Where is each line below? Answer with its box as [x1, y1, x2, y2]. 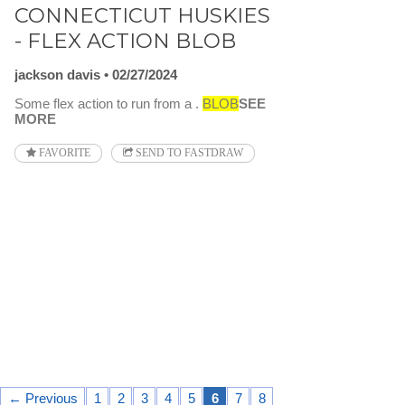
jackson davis [14, 67, 100, 83]
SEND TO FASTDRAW [133, 147, 243, 159]
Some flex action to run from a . [14, 96, 202, 112]
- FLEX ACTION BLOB [14, 27, 236, 53]
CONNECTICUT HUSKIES [14, 2, 270, 28]
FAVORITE [36, 147, 90, 159]
